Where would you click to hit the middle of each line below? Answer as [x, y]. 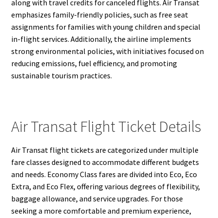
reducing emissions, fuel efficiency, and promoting [94, 63]
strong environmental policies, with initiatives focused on [107, 51]
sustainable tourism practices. [61, 75]
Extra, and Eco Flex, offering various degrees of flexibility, [105, 187]
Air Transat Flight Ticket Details [106, 126]
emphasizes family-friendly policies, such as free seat [100, 14]
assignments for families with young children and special [106, 27]
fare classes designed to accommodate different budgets [105, 162]
